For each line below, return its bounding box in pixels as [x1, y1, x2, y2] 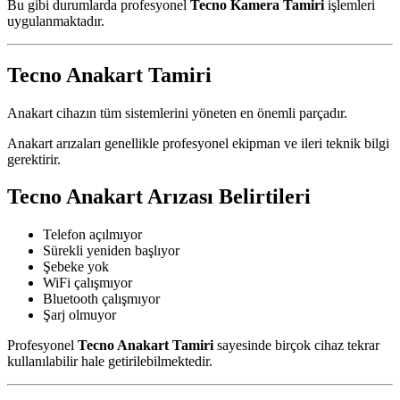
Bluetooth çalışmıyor [43, 291, 160, 307]
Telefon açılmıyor [43, 227, 142, 243]
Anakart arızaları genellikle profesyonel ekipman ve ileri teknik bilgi [7, 135, 389, 151]
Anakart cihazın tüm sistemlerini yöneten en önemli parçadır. [7, 104, 347, 121]
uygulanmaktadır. [7, 12, 104, 29]
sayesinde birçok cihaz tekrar [213, 337, 379, 354]
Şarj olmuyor [43, 307, 116, 323]
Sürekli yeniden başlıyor [43, 243, 179, 259]
